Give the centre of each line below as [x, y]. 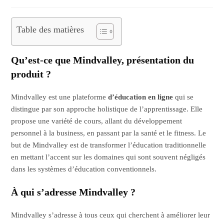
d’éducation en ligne [141, 97]
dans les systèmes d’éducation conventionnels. [84, 169]
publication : [28, 8]
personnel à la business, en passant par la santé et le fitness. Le [109, 133]
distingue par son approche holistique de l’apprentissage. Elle [107, 109]
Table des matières [50, 29]
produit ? [31, 74]
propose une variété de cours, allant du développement [97, 121]
